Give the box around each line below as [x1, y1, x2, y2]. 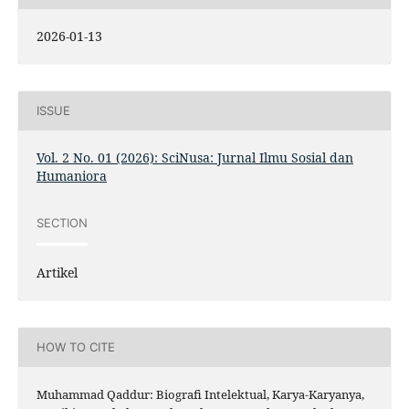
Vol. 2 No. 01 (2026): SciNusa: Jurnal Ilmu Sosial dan [36, 148, 353, 166]
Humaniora [36, 166, 107, 184]
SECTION [36, 215, 88, 231]
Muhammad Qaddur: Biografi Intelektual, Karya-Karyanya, [36, 385, 364, 403]
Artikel [36, 263, 78, 281]
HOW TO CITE [36, 340, 115, 355]
